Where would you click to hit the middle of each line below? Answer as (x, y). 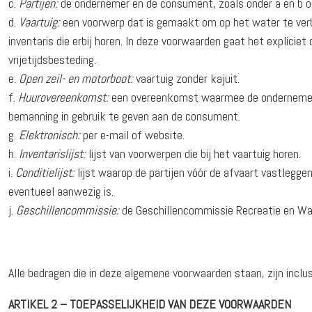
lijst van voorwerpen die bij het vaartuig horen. (194, 154)
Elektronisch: (50, 135)
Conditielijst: (45, 173)
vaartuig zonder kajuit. (187, 79)
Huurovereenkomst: (64, 97)
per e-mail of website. (133, 135)
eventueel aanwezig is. (61, 192)
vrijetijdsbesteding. (53, 60)
